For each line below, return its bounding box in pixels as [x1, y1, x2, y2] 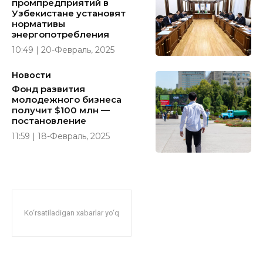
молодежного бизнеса [12, 94, 122, 106]
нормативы [12, 18, 65, 30]
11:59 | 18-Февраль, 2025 [12, 131, 110, 142]
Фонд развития [12, 83, 85, 95]
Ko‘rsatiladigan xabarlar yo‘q [24, 208, 119, 217]
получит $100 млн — [12, 104, 110, 116]
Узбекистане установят [12, 8, 126, 19]
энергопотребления [12, 29, 109, 41]
